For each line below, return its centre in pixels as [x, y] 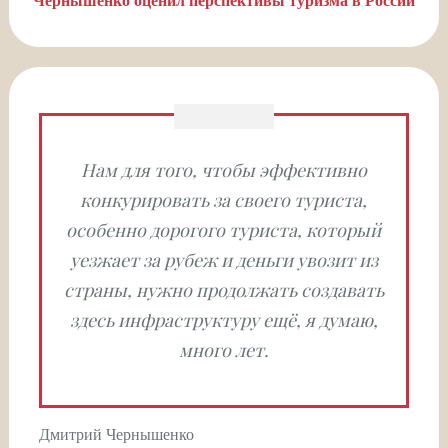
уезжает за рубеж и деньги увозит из [223, 260]
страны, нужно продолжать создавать [223, 290]
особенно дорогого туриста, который [224, 230]
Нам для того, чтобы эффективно [223, 170]
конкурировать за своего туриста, [224, 200]
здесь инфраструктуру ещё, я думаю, [223, 320]
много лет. [223, 350]
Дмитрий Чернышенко [116, 434]
